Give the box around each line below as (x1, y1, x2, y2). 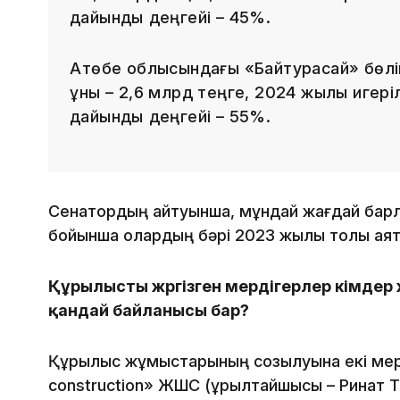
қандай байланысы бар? (48, 301, 249, 321)
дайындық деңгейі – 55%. (70, 107, 271, 127)
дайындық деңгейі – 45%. (70, 8, 271, 28)
